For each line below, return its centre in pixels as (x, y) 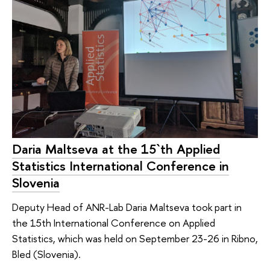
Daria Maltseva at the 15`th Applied (116, 149)
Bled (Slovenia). (46, 254)
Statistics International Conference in (121, 166)
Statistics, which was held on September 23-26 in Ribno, (135, 238)
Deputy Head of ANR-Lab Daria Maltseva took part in (127, 207)
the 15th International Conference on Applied (114, 222)
